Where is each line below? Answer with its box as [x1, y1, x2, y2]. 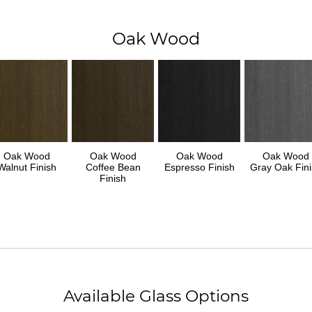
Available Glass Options [63, 286, 249, 306]
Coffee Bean [85, 161, 141, 173]
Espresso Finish [164, 161, 235, 173]
